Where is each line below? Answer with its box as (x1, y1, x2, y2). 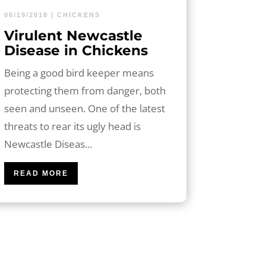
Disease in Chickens (4, 42, 148, 59)
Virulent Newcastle (4, 27, 142, 44)
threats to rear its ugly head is (4, 119, 141, 133)
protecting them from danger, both (4, 83, 166, 97)
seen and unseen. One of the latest (4, 101, 165, 115)
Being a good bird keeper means (4, 65, 154, 80)
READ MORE (13, 169, 68, 178)
